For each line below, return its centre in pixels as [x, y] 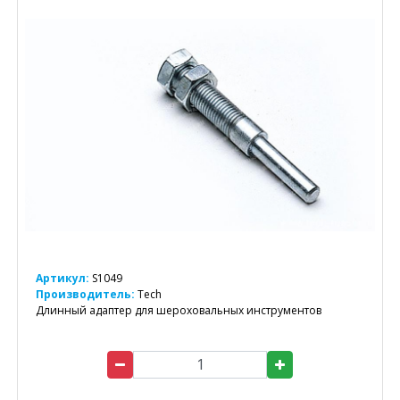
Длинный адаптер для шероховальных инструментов [179, 310]
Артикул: [62, 278]
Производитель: [87, 294]
